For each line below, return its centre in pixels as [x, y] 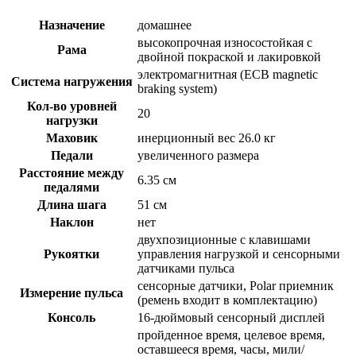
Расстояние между [72, 172]
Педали [72, 155]
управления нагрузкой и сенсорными [239, 253]
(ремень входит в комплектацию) [227, 300]
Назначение [72, 25]
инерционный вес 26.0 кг [207, 137]
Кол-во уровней [72, 106]
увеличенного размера [198, 155]
